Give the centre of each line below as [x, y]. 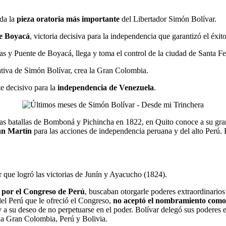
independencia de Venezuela [106, 87]
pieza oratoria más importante [69, 19]
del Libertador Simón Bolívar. [169, 19]
